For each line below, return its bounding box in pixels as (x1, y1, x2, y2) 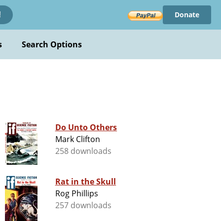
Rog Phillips (55, 188, 99, 199)
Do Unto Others (55, 122, 117, 133)
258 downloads (55, 146, 112, 157)
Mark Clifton (55, 134, 101, 145)
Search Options (21, 39, 82, 50)
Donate (174, 10, 199, 19)
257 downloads (55, 200, 112, 211)
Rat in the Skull (55, 176, 116, 187)
